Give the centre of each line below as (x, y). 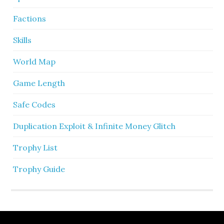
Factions (30, 18)
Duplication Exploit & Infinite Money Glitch (94, 126)
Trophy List (35, 147)
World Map (34, 61)
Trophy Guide (39, 169)
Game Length (39, 83)
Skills (22, 40)
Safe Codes (34, 104)
